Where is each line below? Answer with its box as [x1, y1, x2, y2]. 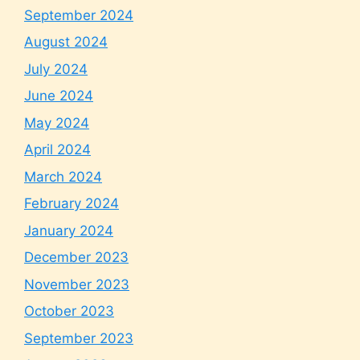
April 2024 [24, 141, 91, 157]
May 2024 [24, 114, 89, 131]
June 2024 [24, 88, 93, 104]
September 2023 [24, 329, 133, 346]
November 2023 [24, 276, 129, 292]
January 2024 [24, 222, 113, 239]
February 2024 [24, 195, 119, 211]
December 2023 [24, 249, 129, 265]
